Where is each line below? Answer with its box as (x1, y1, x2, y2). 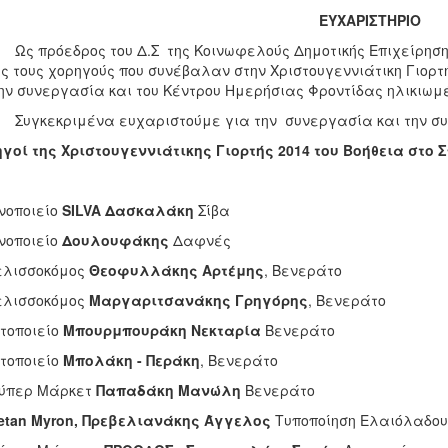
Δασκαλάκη (104, 200, 194, 220)
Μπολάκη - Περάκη (62, 350, 200, 370)
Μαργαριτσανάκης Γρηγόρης (88, 290, 308, 310)
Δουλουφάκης (61, 230, 169, 250)
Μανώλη (177, 380, 245, 400)
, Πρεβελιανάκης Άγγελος (73, 410, 271, 430)
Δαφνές (168, 230, 231, 250)
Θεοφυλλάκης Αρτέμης (88, 260, 264, 280)
